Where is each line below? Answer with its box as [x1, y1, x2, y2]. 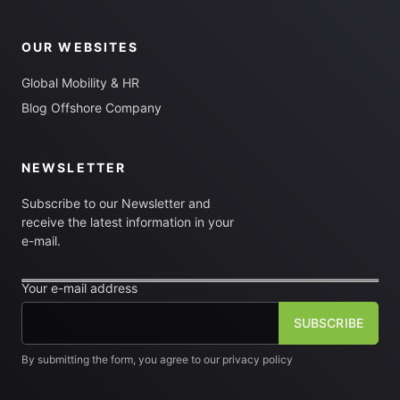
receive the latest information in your [21, 214, 234, 229]
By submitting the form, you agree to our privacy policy [21, 353, 293, 366]
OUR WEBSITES [21, 39, 139, 54]
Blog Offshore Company [21, 100, 162, 115]
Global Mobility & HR [21, 75, 139, 90]
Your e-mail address [21, 280, 137, 296]
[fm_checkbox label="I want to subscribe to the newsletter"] [21, 368, 397, 385]
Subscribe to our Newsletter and [21, 196, 211, 211]
